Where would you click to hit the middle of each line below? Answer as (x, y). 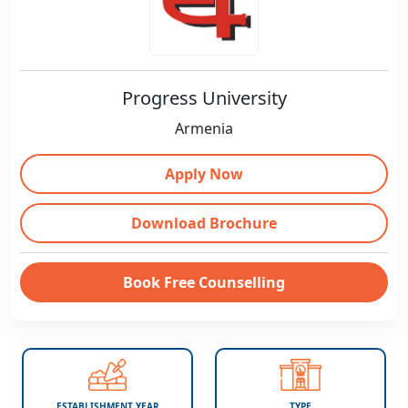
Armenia (204, 128)
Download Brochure (204, 223)
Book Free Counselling (204, 282)
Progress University (204, 98)
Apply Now (204, 174)
